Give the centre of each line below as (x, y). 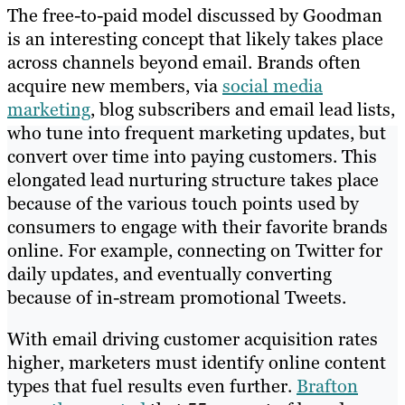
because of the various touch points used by (183, 204)
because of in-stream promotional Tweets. (177, 298)
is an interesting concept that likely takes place (195, 39)
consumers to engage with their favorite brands (198, 227)
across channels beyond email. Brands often (184, 63)
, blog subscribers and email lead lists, (243, 110)
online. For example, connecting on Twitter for (195, 251)
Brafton (327, 386)
